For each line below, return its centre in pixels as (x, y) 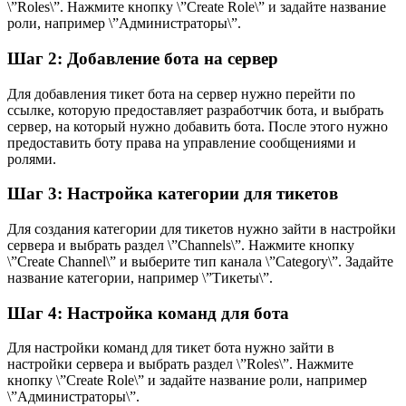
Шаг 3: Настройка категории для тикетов (173, 194)
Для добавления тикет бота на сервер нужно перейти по (181, 93)
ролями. (32, 159)
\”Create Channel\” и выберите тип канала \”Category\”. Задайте (200, 261)
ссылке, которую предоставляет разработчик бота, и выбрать (195, 110)
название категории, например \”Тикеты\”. (140, 277)
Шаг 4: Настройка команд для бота (148, 313)
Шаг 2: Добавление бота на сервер (143, 58)
